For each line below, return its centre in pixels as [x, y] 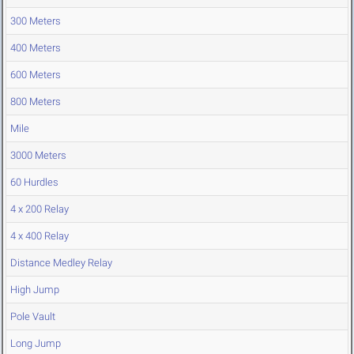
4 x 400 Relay [40, 236]
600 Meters [36, 75]
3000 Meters [38, 156]
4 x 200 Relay [40, 209]
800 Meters [36, 102]
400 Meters [36, 48]
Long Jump [36, 344]
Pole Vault [33, 317]
